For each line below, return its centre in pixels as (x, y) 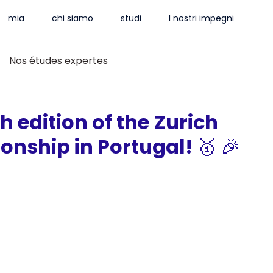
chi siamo (73, 19)
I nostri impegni (202, 19)
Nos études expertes (58, 61)
